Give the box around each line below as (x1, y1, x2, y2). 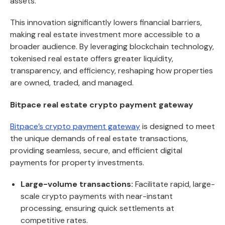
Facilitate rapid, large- (133, 179, 215, 190)
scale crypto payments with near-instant (20, 191, 173, 202)
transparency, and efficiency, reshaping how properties (10, 65, 213, 76)
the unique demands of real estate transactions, (10, 133, 188, 144)
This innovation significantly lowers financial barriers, (10, 17, 202, 28)
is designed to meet (140, 121, 215, 132)
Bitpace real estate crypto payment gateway (10, 99, 193, 110)
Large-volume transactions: (20, 179, 133, 190)
